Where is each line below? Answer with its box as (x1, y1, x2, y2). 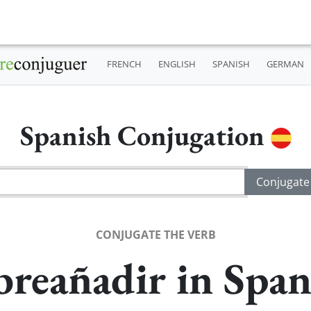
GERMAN (266, 58, 304, 71)
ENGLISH (158, 58, 196, 71)
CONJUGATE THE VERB (95, 226, 216, 242)
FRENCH (106, 58, 142, 71)
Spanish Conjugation (19, 117, 271, 153)
